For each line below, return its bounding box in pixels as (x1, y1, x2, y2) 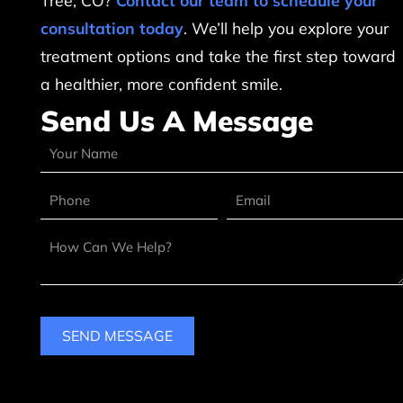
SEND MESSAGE (62, 327, 174, 345)
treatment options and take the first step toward (40, 46, 397, 67)
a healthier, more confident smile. (40, 74, 283, 94)
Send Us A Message (40, 103, 314, 139)
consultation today (40, 18, 184, 39)
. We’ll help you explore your (184, 18, 390, 39)
